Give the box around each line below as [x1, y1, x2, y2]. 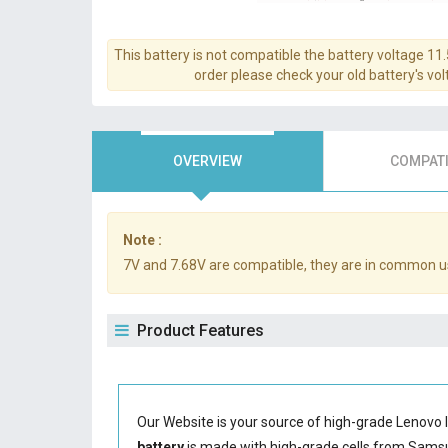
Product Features [137, 321, 264, 340]
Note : [123, 232, 162, 248]
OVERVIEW [173, 153, 242, 169]
